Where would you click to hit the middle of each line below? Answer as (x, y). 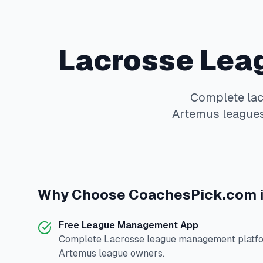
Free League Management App (129, 225)
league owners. (130, 253)
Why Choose (83, 195)
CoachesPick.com (193, 195)
